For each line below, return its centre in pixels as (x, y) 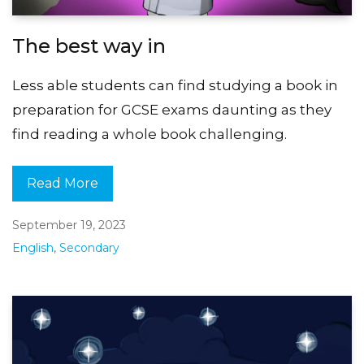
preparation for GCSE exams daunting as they (172, 109)
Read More (63, 183)
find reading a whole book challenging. (149, 134)
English (33, 247)
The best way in (89, 45)
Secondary (89, 247)
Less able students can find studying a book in (175, 85)
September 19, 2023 (69, 225)
